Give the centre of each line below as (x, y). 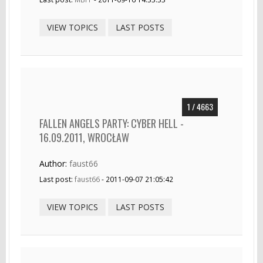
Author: (54, 163)
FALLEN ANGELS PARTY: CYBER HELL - (112, 123)
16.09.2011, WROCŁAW (84, 137)
